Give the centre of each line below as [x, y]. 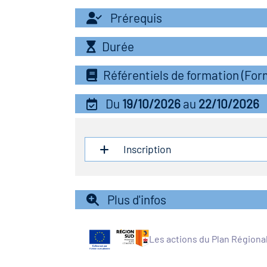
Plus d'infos [136, 199]
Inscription [146, 149]
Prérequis [135, 18]
